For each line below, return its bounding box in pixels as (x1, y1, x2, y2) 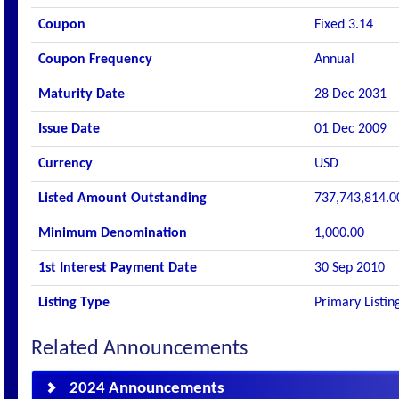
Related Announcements (31, 338, 248, 360)
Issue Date (38, 122, 100, 136)
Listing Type (38, 296, 110, 310)
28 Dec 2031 (314, 87, 387, 102)
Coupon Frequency (38, 53, 152, 67)
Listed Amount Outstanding (38, 191, 207, 206)
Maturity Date (38, 87, 125, 102)
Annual (314, 53, 354, 67)
